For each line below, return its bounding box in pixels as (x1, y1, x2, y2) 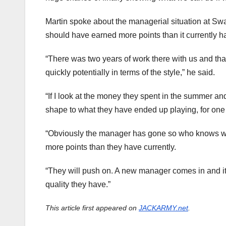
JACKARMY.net (139, 204, 188, 212)
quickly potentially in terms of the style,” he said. (45, 68, 215, 77)
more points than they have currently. (45, 143, 176, 152)
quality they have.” (45, 180, 110, 189)
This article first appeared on (45, 204, 139, 212)
